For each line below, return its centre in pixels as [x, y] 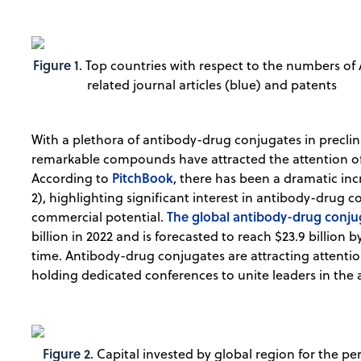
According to [72, 178]
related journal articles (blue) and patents [212, 85]
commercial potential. [100, 217]
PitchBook [143, 178]
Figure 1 [56, 65]
